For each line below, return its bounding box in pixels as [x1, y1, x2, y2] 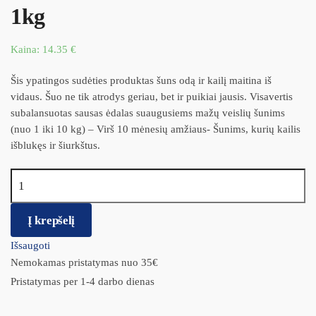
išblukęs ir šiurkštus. [11, 140, 100, 152]
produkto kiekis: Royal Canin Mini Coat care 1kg [11, 171, 228, 183]
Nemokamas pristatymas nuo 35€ [11, 257, 158, 269]
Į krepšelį [28, 213, 75, 227]
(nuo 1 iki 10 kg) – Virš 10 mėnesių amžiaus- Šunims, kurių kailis [11, 123, 300, 135]
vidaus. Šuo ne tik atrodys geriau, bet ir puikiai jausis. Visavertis [11, 91, 293, 103]
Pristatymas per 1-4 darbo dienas [11, 276, 154, 288]
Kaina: [11, 43, 42, 55]
